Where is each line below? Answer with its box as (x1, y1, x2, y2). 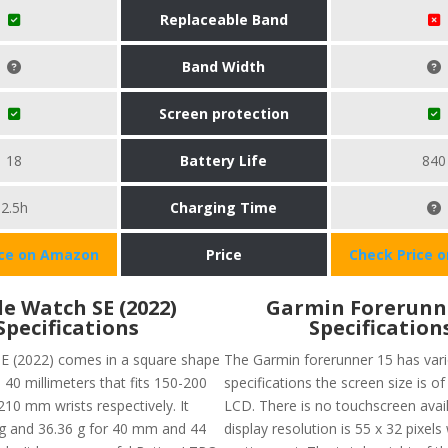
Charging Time (170, 197, 278, 217)
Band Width (182, 56, 266, 76)
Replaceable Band (159, 9, 288, 29)
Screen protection (158, 103, 289, 123)
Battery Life (180, 150, 268, 170)
